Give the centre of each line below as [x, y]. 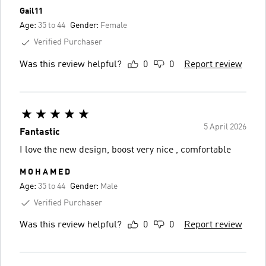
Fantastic [40, 132]
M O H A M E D [45, 172]
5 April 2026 [225, 127]
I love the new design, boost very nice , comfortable [125, 150]
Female [114, 26]
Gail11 [31, 11]
